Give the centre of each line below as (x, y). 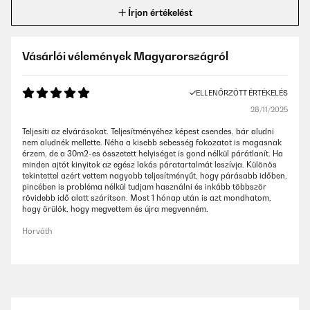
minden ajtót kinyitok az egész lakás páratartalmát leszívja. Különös (149, 165)
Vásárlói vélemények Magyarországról (125, 56)
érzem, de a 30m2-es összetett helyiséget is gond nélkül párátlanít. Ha (153, 154)
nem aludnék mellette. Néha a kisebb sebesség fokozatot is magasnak (152, 143)
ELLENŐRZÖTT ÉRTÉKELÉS (242, 93)
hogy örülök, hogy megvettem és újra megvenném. (115, 209)
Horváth (37, 231)
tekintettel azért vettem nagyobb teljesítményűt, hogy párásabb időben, (155, 176)
